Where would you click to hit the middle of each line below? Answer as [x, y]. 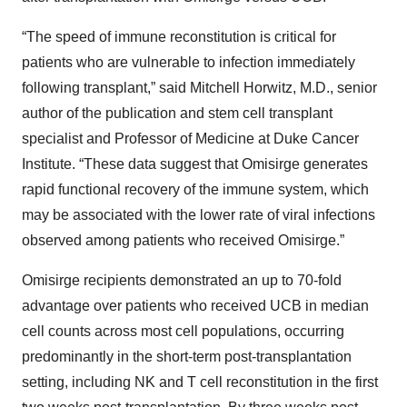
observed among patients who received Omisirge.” [183, 241]
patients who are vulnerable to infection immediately [189, 63]
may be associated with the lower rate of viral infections [199, 215]
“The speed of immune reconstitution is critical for [179, 37]
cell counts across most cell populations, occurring [183, 332]
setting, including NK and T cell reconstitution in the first [200, 382]
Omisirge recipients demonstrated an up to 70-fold [182, 281]
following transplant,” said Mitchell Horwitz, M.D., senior [199, 88]
